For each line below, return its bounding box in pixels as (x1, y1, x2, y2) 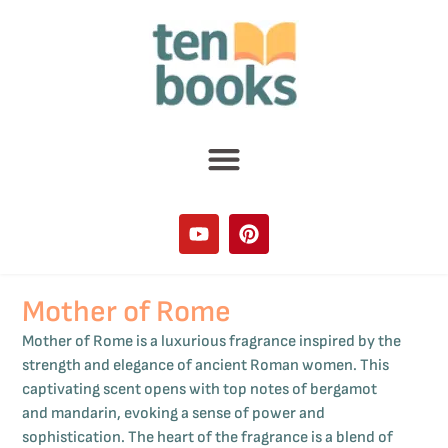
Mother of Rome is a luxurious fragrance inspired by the (22, 332, 402, 352)
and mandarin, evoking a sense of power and (22, 404, 326, 424)
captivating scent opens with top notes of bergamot (22, 380, 378, 400)
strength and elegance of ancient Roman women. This (22, 356, 390, 376)
